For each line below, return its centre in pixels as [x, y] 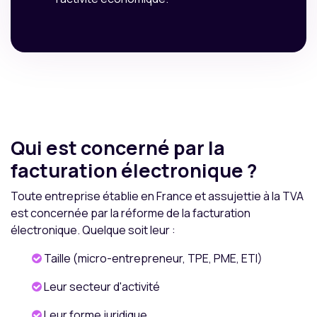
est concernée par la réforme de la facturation [131, 213]
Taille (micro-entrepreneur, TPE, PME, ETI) [152, 259]
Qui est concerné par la [118, 148]
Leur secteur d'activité [101, 287]
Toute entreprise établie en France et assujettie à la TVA [157, 196]
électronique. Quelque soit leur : [93, 230]
